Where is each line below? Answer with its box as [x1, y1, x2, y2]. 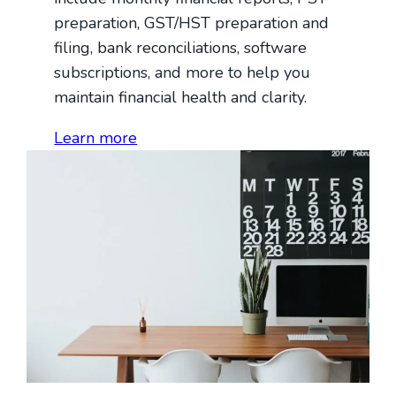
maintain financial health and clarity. [54, 86, 308, 108]
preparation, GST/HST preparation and [54, 11, 330, 34]
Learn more [54, 126, 138, 148]
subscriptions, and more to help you [54, 61, 311, 83]
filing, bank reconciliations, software [54, 36, 308, 58]
